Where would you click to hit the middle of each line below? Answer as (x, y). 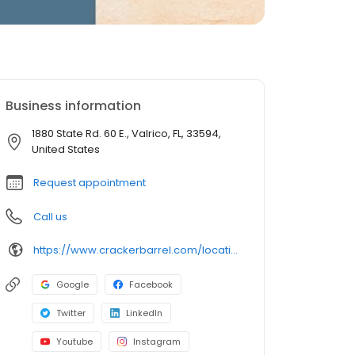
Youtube (74, 342)
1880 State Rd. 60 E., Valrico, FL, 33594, (126, 134)
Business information (73, 106)
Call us (50, 217)
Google (73, 284)
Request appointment (90, 183)
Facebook (151, 284)
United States (66, 149)
